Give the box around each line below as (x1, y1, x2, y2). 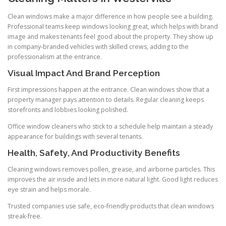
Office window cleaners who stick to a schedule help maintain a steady (8, 122, 213, 131)
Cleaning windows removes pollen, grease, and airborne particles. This (8, 165, 215, 174)
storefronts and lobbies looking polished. (8, 105, 128, 114)
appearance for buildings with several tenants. (8, 132, 143, 141)
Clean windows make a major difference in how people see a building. (8, 12, 213, 21)
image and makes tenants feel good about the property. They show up (8, 32, 213, 41)
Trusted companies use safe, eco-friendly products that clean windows (8, 202, 214, 211)
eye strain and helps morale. (8, 185, 91, 194)
